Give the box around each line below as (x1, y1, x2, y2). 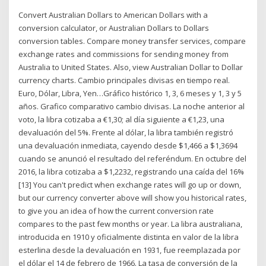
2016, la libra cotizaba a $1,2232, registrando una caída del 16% (18, 166, 245, 178)
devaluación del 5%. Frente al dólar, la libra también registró (18, 127, 234, 138)
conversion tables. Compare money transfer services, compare (18, 36, 246, 47)
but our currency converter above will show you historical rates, (18, 192, 247, 204)
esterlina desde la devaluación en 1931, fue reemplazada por (18, 245, 241, 256)
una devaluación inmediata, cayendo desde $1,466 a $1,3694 (18, 140, 238, 151)
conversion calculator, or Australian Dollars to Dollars (18, 23, 210, 34)
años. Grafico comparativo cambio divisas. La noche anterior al (18, 101, 245, 112)
